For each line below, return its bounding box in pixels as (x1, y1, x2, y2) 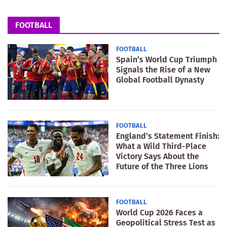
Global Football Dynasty (116, 74, 204, 85)
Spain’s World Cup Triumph (116, 54, 217, 64)
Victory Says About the (116, 151, 199, 161)
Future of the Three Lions (116, 161, 208, 171)
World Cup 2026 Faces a (116, 207, 203, 217)
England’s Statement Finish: (116, 131, 219, 141)
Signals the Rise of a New (116, 64, 210, 74)
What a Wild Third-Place (116, 141, 206, 151)
